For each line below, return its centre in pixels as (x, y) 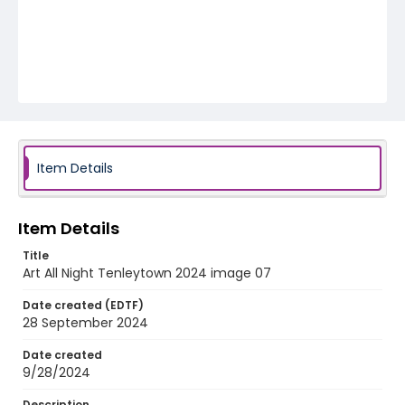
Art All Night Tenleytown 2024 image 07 (147, 273)
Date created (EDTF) (83, 305)
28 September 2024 (85, 323)
